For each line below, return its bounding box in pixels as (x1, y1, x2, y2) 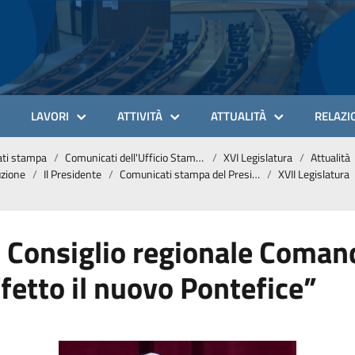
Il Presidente (44, 166, 101, 182)
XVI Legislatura (223, 149, 292, 166)
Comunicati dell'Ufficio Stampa (65, 149, 196, 166)
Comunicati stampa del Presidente (120, 166, 252, 182)
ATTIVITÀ (117, 107, 162, 125)
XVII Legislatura (278, 166, 349, 182)
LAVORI (31, 107, 69, 125)
